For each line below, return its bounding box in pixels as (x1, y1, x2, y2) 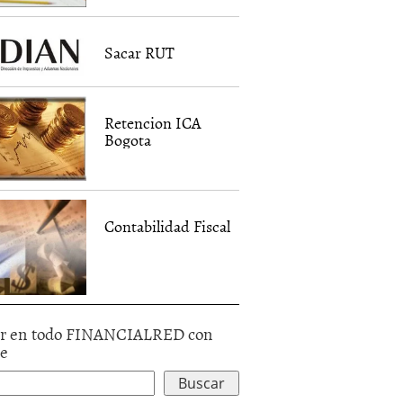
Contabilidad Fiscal (104, 214, 231, 239)
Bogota (104, 127, 152, 152)
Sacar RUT (104, 40, 175, 66)
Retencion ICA (104, 110, 201, 135)
